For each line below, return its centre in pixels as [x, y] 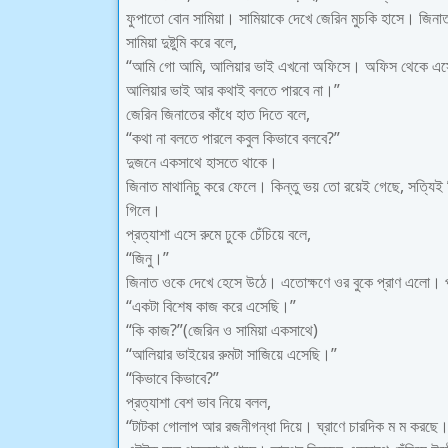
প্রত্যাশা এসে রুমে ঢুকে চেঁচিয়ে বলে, [218, 234]
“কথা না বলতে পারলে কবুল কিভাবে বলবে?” [233, 138]
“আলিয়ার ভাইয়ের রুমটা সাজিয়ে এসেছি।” [231, 354]
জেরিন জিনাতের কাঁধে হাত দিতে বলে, [218, 114]
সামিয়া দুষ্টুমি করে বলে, [181, 42]
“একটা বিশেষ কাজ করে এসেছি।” [211, 306]
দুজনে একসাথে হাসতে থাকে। [202, 162]
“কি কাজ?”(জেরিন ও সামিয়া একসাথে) [222, 330]
